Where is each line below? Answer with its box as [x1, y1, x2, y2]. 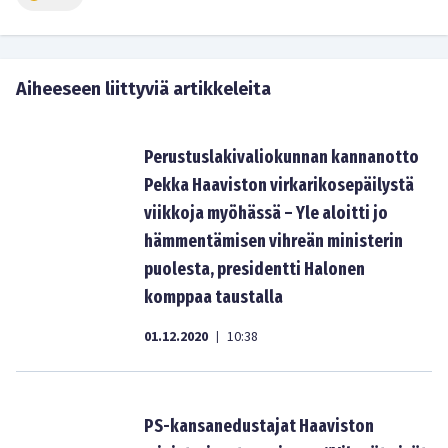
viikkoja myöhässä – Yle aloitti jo [144, 202, 388, 224]
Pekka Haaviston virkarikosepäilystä [144, 174, 414, 196]
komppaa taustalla [144, 286, 283, 308]
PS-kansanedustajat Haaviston [144, 415, 374, 437]
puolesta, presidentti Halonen [144, 258, 365, 280]
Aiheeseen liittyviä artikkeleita [16, 78, 271, 100]
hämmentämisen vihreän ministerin [144, 230, 403, 252]
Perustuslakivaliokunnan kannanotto [144, 146, 419, 168]
